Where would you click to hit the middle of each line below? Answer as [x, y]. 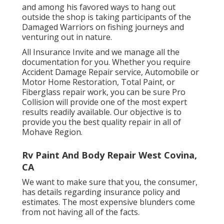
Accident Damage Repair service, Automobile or [110, 72]
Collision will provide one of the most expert [104, 102]
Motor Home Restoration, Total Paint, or [98, 82]
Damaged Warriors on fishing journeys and [103, 27]
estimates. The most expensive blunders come [108, 202]
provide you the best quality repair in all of [101, 122]
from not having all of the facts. [81, 212]
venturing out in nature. [67, 37]
